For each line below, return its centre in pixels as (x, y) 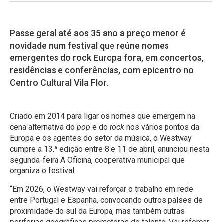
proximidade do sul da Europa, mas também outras (97, 211)
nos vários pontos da (163, 127)
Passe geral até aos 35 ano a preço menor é (98, 33)
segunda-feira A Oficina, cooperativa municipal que (97, 160)
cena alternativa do (43, 127)
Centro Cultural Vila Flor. (59, 82)
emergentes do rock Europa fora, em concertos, (107, 57)
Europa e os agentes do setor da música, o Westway (101, 138)
